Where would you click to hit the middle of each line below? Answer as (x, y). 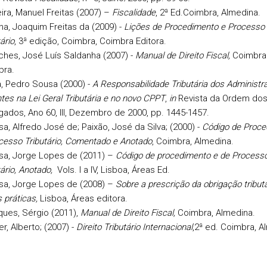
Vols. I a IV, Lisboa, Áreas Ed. (112, 170)
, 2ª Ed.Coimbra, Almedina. (208, 13)
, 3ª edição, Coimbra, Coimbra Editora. (90, 41)
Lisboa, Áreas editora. (82, 198)
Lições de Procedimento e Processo (194, 27)
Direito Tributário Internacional (134, 227)
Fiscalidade (133, 13)
